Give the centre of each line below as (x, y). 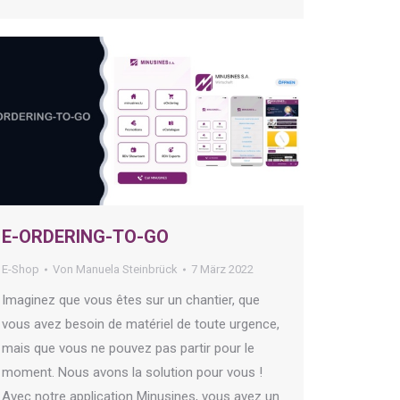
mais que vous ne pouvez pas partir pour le (128, 349)
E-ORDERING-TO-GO (85, 237)
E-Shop (21, 270)
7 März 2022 (222, 270)
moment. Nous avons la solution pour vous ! (132, 373)
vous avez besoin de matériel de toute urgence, (141, 325)
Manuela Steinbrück (127, 270)
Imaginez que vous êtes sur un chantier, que (131, 300)
